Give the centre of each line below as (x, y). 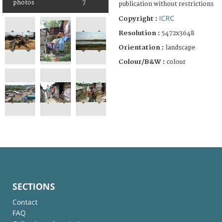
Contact (25, 202)
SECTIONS (34, 186)
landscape (180, 48)
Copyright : (139, 19)
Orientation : (142, 47)
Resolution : (139, 33)
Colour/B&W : (142, 62)
